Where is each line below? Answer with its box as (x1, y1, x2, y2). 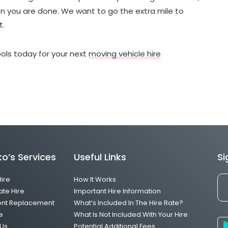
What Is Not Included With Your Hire (73, 209, 188, 219)
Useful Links (73, 150, 126, 163)
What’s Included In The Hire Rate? (73, 197, 183, 208)
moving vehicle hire (89, 48, 161, 59)
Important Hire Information (73, 186, 161, 196)
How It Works (73, 174, 116, 184)
